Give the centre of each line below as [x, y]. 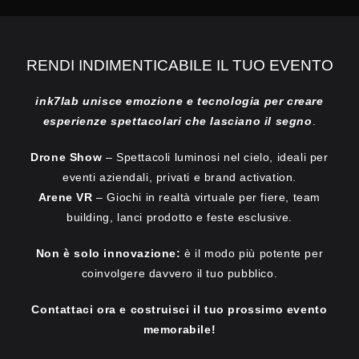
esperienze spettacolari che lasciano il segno [177, 121]
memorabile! [179, 329]
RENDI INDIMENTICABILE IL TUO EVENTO [179, 65]
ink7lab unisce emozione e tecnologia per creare [179, 101]
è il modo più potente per [252, 253]
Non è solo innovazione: [108, 253]
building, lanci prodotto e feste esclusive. [179, 217]
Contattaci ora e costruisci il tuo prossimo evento [179, 309]
